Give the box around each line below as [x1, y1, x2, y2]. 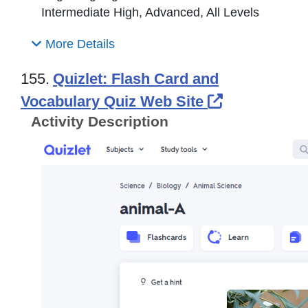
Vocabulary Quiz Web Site [21, 93, 208, 111]
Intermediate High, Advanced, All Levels [41, 5, 259, 20]
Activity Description [31, 113, 168, 130]
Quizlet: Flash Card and [53, 70, 219, 88]
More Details [41, 37, 115, 52]
